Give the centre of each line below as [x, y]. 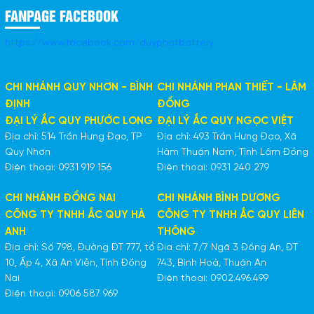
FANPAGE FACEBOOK [61, 15]
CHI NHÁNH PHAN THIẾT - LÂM [232, 88]
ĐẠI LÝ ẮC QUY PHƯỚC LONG [78, 122]
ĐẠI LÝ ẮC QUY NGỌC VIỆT [225, 122]
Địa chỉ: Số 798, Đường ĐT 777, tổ [80, 248]
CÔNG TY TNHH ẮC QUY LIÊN [231, 216]
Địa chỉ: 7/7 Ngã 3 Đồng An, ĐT [227, 248]
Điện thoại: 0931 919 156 [58, 168]
